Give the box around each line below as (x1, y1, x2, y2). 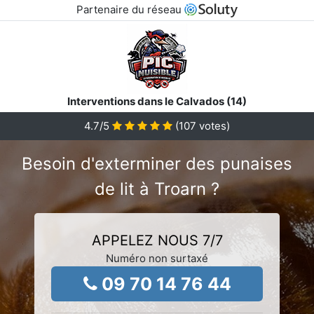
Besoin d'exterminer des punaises (22, 153, 292, 174)
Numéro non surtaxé (106, 251, 208, 265)
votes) (196, 118, 230, 132)
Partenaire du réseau (76, 3, 184, 16)
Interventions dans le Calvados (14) (67, 94, 247, 108)
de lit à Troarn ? (95, 178, 219, 199)
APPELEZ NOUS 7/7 (91, 231, 223, 249)
